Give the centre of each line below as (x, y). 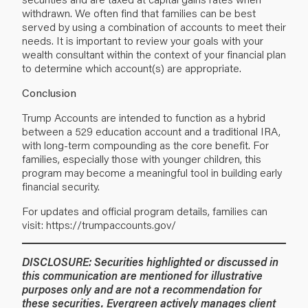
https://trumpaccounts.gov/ (110, 224)
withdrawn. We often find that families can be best (139, 12)
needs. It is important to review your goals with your (143, 40)
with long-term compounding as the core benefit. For (145, 144)
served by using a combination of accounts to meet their (154, 26)
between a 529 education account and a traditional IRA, (151, 131)
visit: (33, 224)
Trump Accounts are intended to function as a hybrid (144, 117)
